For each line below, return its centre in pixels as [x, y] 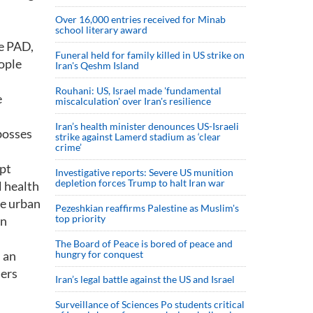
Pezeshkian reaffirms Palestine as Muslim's [147, 208]
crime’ [68, 147]
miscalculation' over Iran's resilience [133, 101]
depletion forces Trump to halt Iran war [140, 183]
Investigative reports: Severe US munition [144, 172]
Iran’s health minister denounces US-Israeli [147, 126]
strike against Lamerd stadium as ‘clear [138, 137]
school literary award [101, 30]
